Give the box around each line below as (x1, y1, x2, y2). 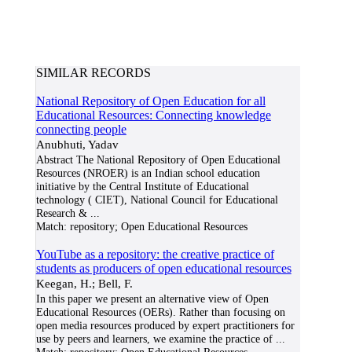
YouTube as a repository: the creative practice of (35, 247, 274, 261)
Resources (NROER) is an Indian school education (35, 167, 260, 179)
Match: (35, 220, 67, 233)
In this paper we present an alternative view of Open (35, 292, 269, 305)
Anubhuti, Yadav (35, 137, 119, 151)
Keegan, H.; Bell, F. (35, 277, 133, 290)
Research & (35, 207, 87, 219)
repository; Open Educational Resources (66, 220, 247, 233)
